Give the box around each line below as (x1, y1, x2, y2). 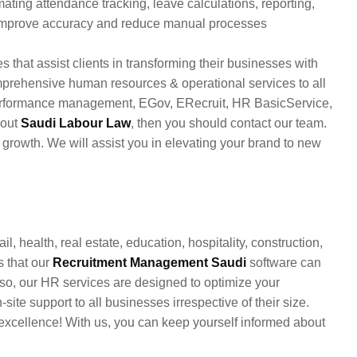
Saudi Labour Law (21, 116, 131, 130)
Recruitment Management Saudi (53, 255, 246, 269)
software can (246, 255, 321, 269)
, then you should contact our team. (131, 116, 327, 130)
